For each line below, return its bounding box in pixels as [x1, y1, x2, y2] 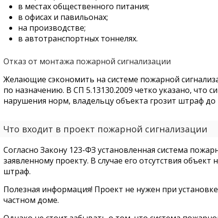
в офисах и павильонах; [18, 12, 108, 22]
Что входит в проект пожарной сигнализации [3, 123, 207, 135]
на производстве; [18, 22, 86, 33]
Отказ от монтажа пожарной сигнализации [3, 56, 171, 67]
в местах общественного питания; [18, 1, 151, 12]
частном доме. [3, 195, 59, 205]
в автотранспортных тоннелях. [18, 33, 138, 44]
